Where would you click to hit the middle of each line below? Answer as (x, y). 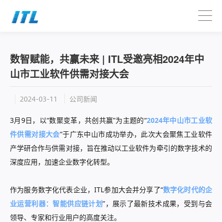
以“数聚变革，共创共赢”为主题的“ (93, 120)
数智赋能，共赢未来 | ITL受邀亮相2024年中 (107, 59)
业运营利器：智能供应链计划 (56, 203)
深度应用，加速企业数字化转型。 (62, 162)
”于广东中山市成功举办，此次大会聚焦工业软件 (136, 134)
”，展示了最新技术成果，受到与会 (158, 203)
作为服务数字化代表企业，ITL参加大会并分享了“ (86, 190)
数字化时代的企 (187, 190)
